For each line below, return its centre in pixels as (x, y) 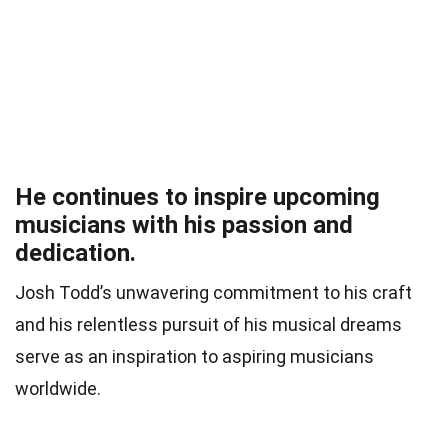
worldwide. (58, 388)
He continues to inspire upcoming (197, 196)
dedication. (75, 252)
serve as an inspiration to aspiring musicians (194, 356)
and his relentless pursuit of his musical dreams (208, 324)
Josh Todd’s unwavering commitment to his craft (213, 292)
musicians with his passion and (184, 224)
